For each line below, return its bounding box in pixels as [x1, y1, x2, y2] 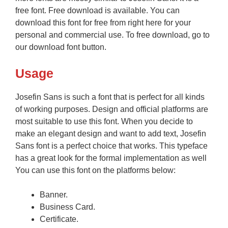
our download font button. [15, 43, 106, 52]
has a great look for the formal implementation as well [15, 154, 207, 163]
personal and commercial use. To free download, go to [15, 31, 210, 40]
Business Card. [40, 203, 95, 212]
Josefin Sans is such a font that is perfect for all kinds [15, 93, 205, 102]
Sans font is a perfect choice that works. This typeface [15, 141, 208, 151]
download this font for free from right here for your [15, 18, 191, 27]
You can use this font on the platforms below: [15, 166, 176, 175]
